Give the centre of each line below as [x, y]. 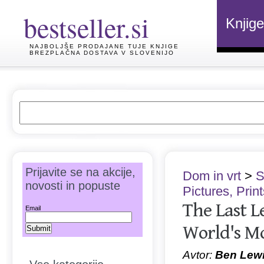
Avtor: [199, 255]
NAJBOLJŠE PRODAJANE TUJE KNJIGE [104, 46]
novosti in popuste [73, 186]
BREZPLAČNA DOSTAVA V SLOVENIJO [102, 53]
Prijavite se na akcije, [80, 172]
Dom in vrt [212, 176]
